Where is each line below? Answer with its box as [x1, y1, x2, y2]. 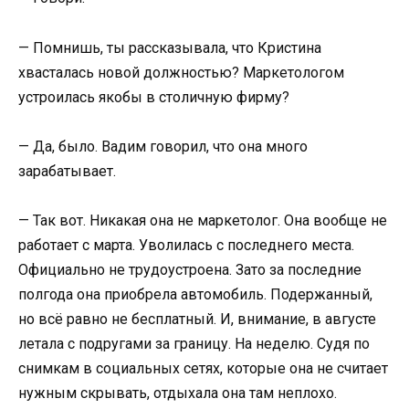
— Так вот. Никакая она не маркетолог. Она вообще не [18, 211, 387, 229]
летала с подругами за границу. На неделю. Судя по [18, 334, 370, 352]
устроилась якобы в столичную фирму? [18, 88, 289, 106]
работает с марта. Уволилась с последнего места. [18, 236, 354, 254]
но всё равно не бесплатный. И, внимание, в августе [18, 309, 376, 328]
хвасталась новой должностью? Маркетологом [18, 63, 344, 81]
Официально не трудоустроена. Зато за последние [18, 260, 362, 278]
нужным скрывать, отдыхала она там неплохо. [18, 383, 337, 402]
